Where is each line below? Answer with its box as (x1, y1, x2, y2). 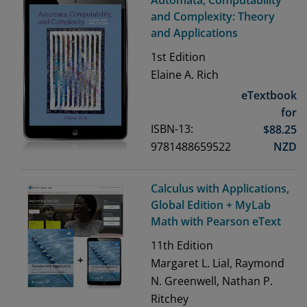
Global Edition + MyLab (151, 197, 271, 213)
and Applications (151, 25, 238, 40)
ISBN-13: (151, 121, 193, 137)
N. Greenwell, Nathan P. (151, 273, 273, 289)
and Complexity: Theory (151, 9, 275, 24)
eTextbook (241, 88, 297, 103)
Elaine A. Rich (151, 67, 219, 82)
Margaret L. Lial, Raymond (151, 256, 284, 271)
